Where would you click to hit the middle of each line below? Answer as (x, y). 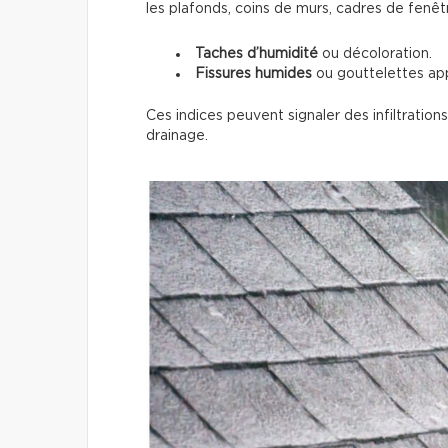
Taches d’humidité (256, 53)
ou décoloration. (375, 53)
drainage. (177, 135)
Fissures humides (253, 73)
